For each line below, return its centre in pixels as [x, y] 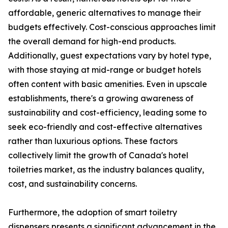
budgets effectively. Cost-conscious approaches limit [112, 27]
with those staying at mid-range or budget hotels [105, 70]
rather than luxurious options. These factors [93, 141]
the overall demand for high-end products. [92, 41]
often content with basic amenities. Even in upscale [108, 84]
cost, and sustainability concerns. [73, 184]
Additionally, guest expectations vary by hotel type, [110, 56]
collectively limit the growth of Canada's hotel [98, 155]
